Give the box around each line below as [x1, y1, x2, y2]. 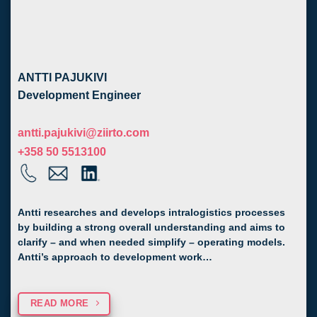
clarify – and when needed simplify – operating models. [18, 236, 285, 248]
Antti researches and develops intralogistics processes [18, 207, 285, 218]
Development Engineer [18, 88, 141, 101]
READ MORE [30, 298, 89, 309]
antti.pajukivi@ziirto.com [18, 127, 149, 139]
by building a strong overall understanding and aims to [18, 221, 285, 233]
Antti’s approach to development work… [18, 251, 212, 263]
